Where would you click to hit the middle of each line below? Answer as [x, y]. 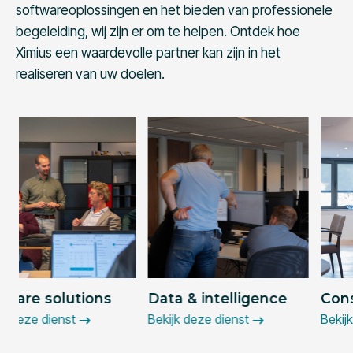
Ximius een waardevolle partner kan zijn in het [148, 53]
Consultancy [238, 298]
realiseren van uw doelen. [90, 74]
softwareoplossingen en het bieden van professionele [174, 11]
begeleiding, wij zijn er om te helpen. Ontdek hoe [158, 32]
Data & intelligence [89, 298]
